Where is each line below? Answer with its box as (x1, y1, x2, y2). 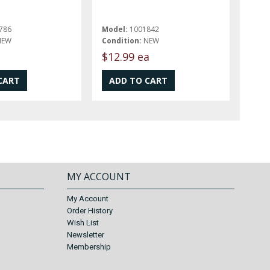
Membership (66, 242, 111, 252)
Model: (102, 24, 128, 34)
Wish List (66, 218, 99, 228)
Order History (66, 206, 113, 216)
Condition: (102, 35, 142, 46)
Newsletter (66, 230, 104, 240)
